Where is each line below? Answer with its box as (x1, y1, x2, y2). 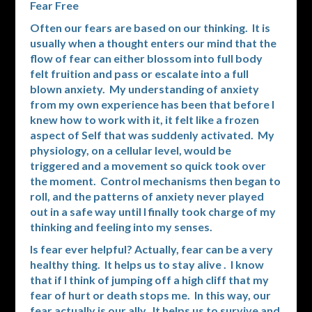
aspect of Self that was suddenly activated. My (29, 128, 274, 142)
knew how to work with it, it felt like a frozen (29, 113, 259, 127)
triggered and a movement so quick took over (29, 159, 266, 173)
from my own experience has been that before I (29, 97, 274, 111)
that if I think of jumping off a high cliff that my (29, 273, 269, 287)
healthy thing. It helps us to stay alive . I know (29, 258, 264, 272)
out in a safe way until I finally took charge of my (29, 205, 276, 219)
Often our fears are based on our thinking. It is (29, 21, 270, 35)
